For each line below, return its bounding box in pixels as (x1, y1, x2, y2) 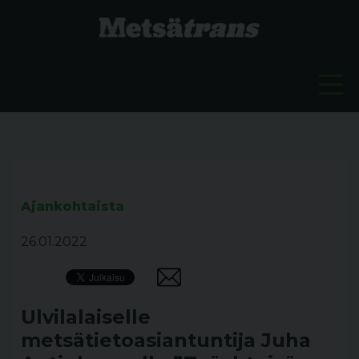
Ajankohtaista (21, 199, 124, 214)
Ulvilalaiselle (21, 305, 151, 329)
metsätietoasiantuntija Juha (21, 329, 311, 352)
